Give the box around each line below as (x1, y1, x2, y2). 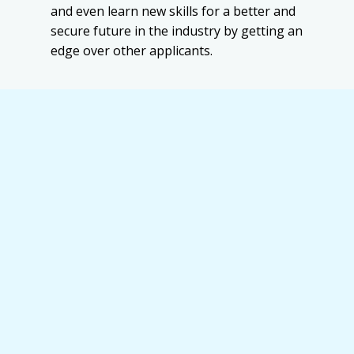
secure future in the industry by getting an (51, 22, 303, 40)
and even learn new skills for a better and (51, 2, 296, 21)
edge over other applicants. (51, 42, 213, 60)
